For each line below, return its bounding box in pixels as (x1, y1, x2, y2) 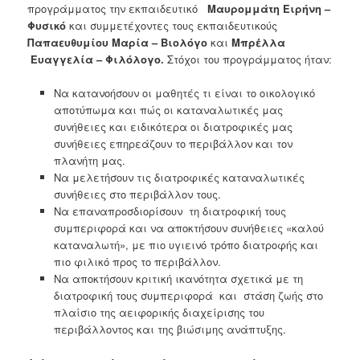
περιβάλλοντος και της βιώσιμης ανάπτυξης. (53, 321, 286, 337)
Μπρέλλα (231, 34, 286, 50)
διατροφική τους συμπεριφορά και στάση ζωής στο (53, 287, 323, 303)
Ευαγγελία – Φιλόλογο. (27, 51, 165, 67)
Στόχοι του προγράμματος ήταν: (164, 51, 333, 67)
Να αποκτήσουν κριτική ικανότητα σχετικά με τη (53, 270, 303, 286)
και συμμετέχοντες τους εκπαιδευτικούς (66, 17, 278, 33)
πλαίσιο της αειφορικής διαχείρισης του (53, 304, 264, 320)
